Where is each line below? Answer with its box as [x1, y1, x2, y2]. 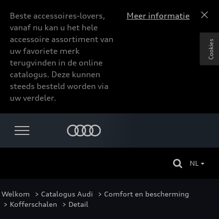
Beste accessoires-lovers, [10, 11, 105, 21]
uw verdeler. [10, 93, 56, 103]
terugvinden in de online [10, 58, 103, 67]
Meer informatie [127, 11, 190, 21]
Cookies [207, 38, 215, 60]
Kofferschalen [10, 200, 57, 208]
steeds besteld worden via [10, 81, 109, 91]
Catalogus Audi [41, 190, 93, 198]
